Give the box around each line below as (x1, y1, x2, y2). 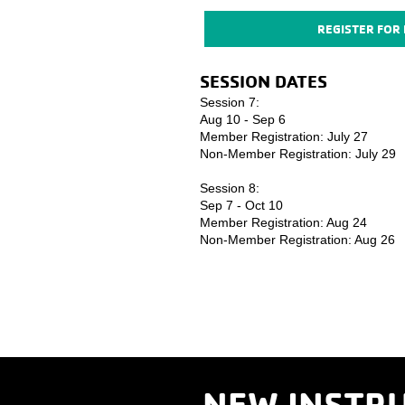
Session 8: (200, 181, 259, 195)
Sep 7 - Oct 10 (200, 198, 283, 212)
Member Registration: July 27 (200, 129, 368, 144)
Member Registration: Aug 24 (200, 215, 367, 230)
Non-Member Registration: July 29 (200, 146, 396, 161)
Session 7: (200, 95, 259, 109)
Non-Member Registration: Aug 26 (200, 232, 395, 247)
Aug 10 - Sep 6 (200, 112, 286, 127)
